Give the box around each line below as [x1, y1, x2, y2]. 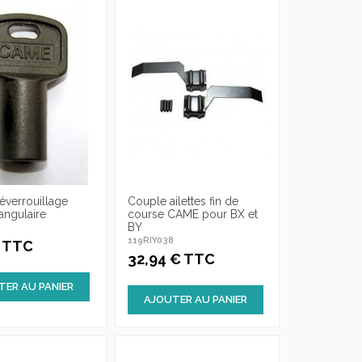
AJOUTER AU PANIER [143, 293, 247, 306]
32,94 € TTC [127, 250, 215, 268]
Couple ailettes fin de [127, 194, 238, 208]
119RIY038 [127, 235, 174, 246]
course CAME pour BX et [127, 207, 258, 221]
